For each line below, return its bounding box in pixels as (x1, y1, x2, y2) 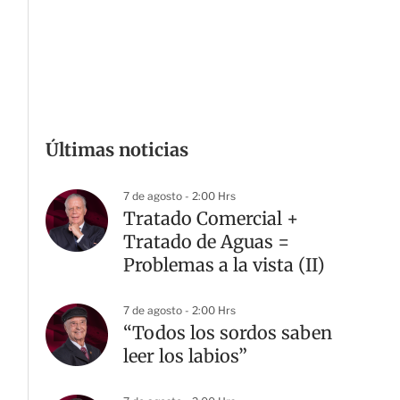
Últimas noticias (46, 138, 188, 161)
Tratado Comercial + (123, 207, 298, 229)
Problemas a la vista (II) (123, 254, 325, 276)
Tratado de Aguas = (123, 230, 289, 253)
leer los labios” (123, 345, 247, 367)
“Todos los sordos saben (123, 321, 332, 344)
